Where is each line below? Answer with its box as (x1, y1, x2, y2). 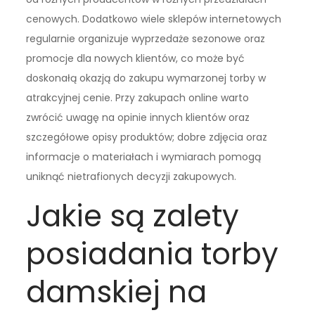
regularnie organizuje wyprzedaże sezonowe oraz (26, 32, 266, 46)
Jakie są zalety (26, 195, 240, 238)
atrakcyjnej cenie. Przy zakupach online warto (26, 91, 250, 105)
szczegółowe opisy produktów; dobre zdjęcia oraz (26, 130, 268, 145)
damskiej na (26, 271, 207, 314)
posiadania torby (26, 233, 279, 276)
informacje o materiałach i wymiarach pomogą (26, 150, 262, 165)
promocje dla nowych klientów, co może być (26, 51, 245, 66)
